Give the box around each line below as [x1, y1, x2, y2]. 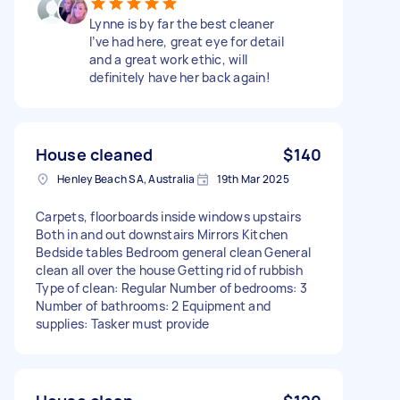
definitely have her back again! [89, 68, 271, 86]
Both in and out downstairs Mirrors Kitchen [36, 225, 288, 243]
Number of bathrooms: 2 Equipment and [36, 296, 271, 314]
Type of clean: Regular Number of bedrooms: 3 [36, 279, 307, 296]
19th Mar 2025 [216, 171, 289, 187]
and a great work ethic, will [89, 50, 247, 68]
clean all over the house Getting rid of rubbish [36, 261, 303, 279]
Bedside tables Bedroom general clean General [36, 243, 311, 261]
